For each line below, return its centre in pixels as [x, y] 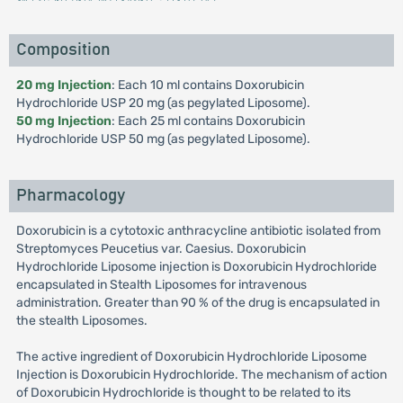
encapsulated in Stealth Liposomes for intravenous [161, 285]
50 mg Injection [63, 121]
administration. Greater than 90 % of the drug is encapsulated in [197, 303]
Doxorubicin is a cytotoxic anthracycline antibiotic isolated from [198, 231]
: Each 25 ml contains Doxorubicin [208, 121]
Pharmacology [70, 196]
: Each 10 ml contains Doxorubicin [207, 85]
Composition [63, 50]
